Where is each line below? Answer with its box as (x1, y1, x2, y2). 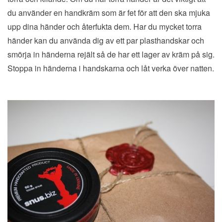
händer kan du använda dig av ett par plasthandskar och (7, 35, 204, 47)
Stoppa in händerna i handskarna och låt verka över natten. (7, 62, 214, 74)
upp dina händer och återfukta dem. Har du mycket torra (7, 21, 202, 33)
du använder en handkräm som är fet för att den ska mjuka (7, 7, 210, 19)
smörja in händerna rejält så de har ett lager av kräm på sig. (7, 49, 215, 60)
